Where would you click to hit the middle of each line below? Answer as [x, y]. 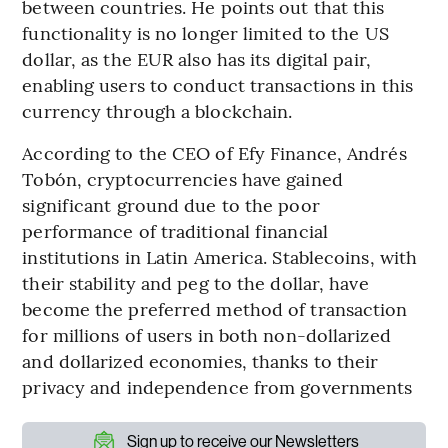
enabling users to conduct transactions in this [217, 84]
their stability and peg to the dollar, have [195, 282]
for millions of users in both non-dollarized [206, 334]
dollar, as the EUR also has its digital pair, [196, 58]
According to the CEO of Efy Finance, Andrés [214, 152]
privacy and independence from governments [217, 386]
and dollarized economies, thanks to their [200, 360]
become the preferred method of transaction [215, 308]
